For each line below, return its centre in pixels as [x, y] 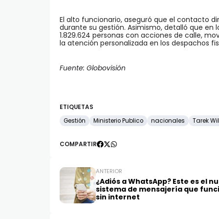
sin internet [118, 197]
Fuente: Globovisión [93, 68]
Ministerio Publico [118, 121]
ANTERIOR [109, 171]
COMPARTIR [78, 144]
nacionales [168, 121]
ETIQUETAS [77, 107]
